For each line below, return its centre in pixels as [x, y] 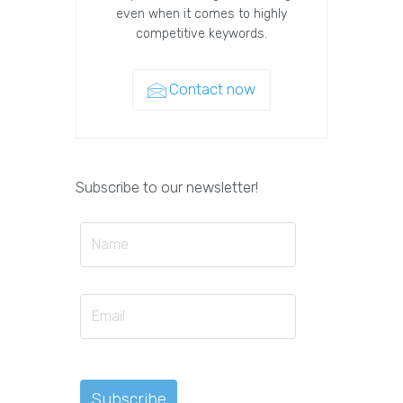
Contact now [212, 90]
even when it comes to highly [201, 14]
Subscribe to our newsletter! [167, 188]
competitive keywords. [201, 34]
